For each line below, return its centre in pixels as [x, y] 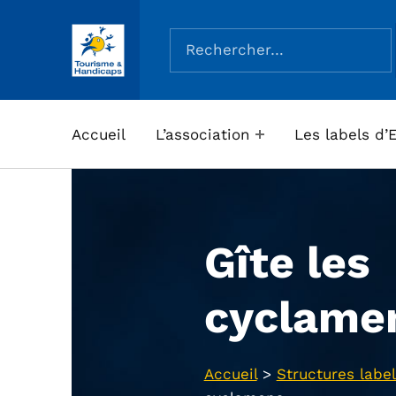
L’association [202, 134]
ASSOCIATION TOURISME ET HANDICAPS [121, 53]
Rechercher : [216, 27]
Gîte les [287, 263]
